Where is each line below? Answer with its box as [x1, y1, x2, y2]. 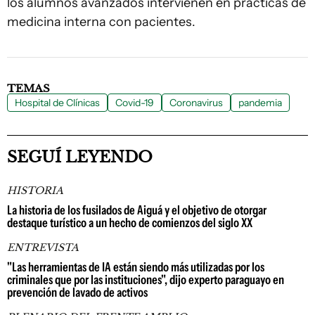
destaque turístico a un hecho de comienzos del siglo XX [7, 215, 252, 231]
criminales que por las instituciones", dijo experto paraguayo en [7, 272, 284, 288]
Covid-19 [115, 96, 154, 109]
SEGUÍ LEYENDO [7, 148, 153, 167]
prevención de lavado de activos [7, 285, 148, 300]
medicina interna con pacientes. [7, 14, 195, 30]
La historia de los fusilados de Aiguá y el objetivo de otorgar [7, 202, 266, 218]
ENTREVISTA [7, 241, 79, 254]
